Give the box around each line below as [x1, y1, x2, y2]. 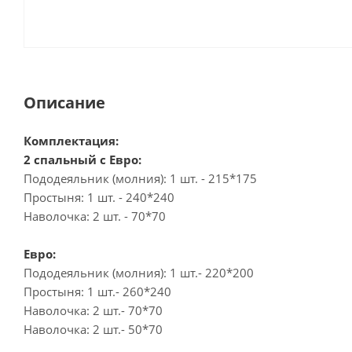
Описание [24, 92, 105, 113]
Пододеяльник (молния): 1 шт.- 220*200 [24, 265, 254, 280]
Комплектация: [24, 133, 119, 148]
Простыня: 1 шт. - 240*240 [24, 189, 174, 205]
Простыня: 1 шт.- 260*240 [24, 284, 171, 299]
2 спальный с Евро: [24, 152, 141, 167]
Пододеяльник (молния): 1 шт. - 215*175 [24, 170, 257, 186]
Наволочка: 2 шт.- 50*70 [24, 321, 163, 337]
